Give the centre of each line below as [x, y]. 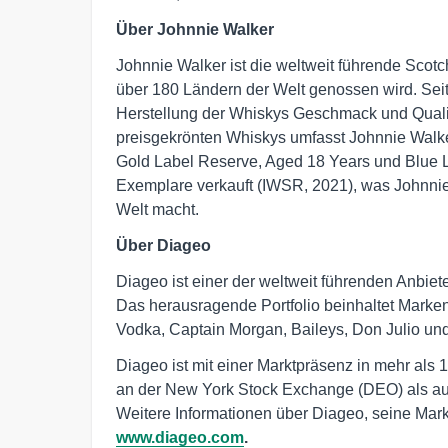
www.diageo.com [180, 437]
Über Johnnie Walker [195, 29]
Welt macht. [157, 209]
